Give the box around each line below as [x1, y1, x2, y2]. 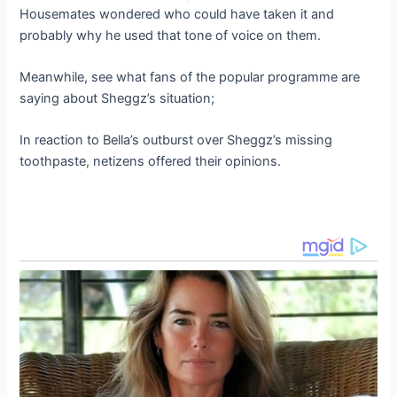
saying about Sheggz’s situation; [19, 90, 215, 106]
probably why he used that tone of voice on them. [19, 27, 322, 43]
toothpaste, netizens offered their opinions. [19, 153, 282, 170]
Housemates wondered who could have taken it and [19, 5, 335, 22]
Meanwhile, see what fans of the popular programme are [19, 68, 361, 85]
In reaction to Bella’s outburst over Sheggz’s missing [19, 132, 333, 149]
